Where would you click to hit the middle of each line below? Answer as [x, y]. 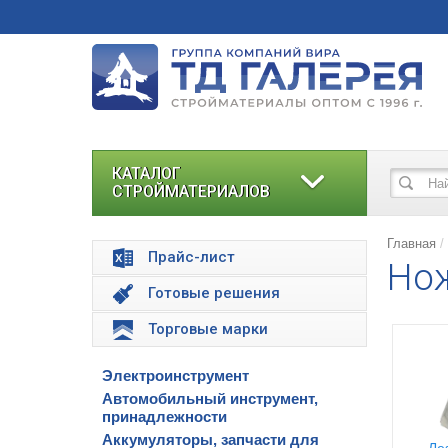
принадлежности [164, 416]
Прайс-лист [191, 257]
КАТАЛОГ [146, 173]
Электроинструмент [175, 375]
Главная [411, 243]
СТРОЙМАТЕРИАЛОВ [191, 191]
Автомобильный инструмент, [210, 398]
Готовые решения [214, 293]
